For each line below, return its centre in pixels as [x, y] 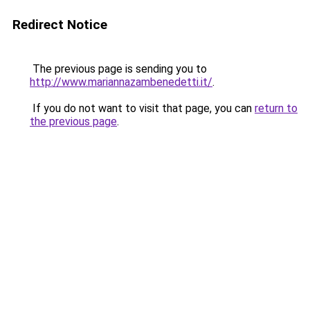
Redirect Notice [60, 25]
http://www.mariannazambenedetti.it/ [121, 82]
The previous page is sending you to [118, 69]
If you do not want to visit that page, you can [142, 108]
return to [276, 108]
